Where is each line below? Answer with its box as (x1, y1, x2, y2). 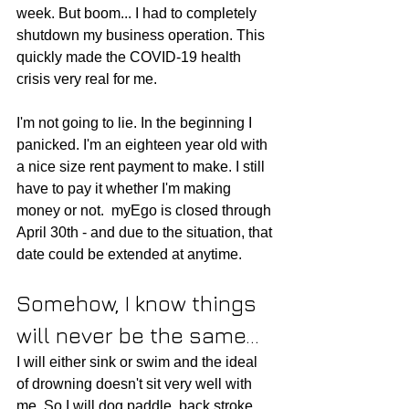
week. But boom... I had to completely (16, 5, 260, 22)
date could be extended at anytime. (16, 246, 242, 263)
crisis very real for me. (16, 71, 161, 88)
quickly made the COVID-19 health (16, 49, 245, 66)
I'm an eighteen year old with (83, 137, 271, 153)
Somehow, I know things (16, 290, 262, 317)
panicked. (16, 137, 83, 153)
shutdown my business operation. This (16, 27, 268, 44)
